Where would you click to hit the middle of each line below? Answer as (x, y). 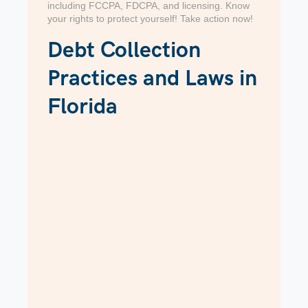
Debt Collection (124, 51)
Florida (83, 107)
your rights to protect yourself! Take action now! (151, 19)
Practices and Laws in (153, 79)
